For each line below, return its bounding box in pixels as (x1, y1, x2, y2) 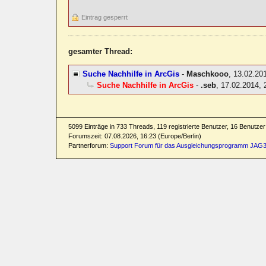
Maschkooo (186, 69, 229, 79)
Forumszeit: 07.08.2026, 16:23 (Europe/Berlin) (68, 132, 202, 140)
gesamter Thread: (68, 47, 133, 56)
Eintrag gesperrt (81, 14, 128, 21)
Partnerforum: (68, 142, 110, 150)
